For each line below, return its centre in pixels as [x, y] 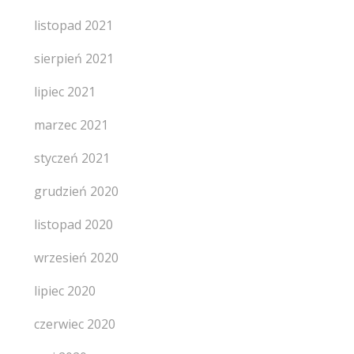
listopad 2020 [73, 224]
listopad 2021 [73, 25]
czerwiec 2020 [74, 324]
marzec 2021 [71, 125]
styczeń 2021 [72, 158]
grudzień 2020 [76, 191]
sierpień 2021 [73, 58]
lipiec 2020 [64, 291]
